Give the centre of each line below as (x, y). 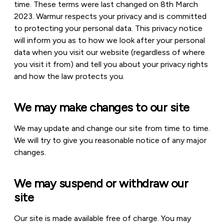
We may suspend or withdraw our (101, 183)
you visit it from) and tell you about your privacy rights (111, 64)
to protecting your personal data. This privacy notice (108, 28)
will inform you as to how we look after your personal (109, 40)
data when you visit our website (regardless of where (109, 52)
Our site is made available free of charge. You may (102, 218)
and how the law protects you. (69, 76)
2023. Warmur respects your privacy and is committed (110, 16)
